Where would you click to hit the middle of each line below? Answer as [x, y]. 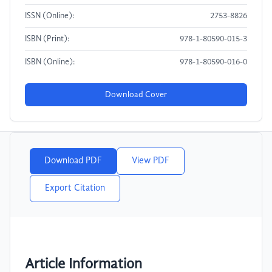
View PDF [151, 161]
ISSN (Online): [49, 16]
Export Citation [75, 189]
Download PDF [73, 161]
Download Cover [136, 95]
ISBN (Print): [47, 39]
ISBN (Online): [50, 63]
